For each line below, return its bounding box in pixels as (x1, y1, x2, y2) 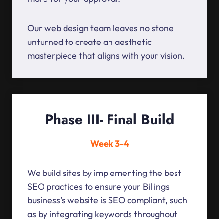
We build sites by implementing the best (27, 167, 181, 179)
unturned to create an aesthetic (27, 36, 152, 48)
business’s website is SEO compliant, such (27, 195, 187, 206)
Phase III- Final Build (45, 109, 174, 130)
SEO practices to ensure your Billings (27, 181, 170, 193)
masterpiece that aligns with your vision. (27, 50, 185, 62)
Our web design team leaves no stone (27, 22, 174, 34)
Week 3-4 (90, 138, 129, 150)
